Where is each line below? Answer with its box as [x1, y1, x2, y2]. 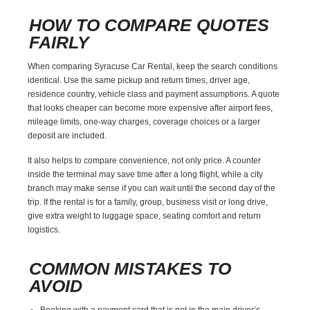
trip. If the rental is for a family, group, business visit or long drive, [28, 197, 268, 207]
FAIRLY [29, 32, 90, 52]
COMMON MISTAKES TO [29, 258, 232, 278]
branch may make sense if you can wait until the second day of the [28, 183, 276, 193]
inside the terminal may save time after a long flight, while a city [28, 169, 264, 179]
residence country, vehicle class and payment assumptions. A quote [28, 89, 280, 99]
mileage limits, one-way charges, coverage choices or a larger [28, 116, 261, 127]
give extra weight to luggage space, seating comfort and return [28, 210, 262, 221]
